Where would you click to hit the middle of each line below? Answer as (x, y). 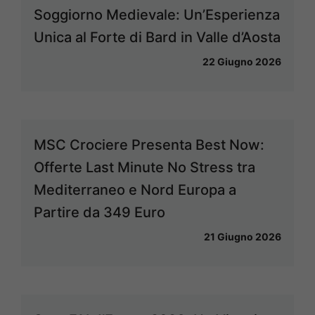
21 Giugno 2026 (243, 236)
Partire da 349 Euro (99, 212)
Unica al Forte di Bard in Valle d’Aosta (157, 37)
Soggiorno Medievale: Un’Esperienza (157, 14)
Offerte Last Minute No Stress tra (144, 167)
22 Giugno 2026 (242, 61)
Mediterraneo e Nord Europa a (135, 189)
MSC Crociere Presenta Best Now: (149, 144)
